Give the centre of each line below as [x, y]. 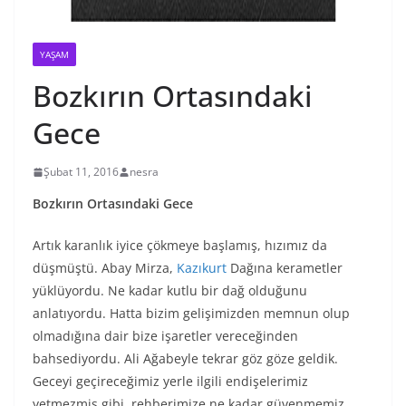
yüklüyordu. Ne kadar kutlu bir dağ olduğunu [170, 291]
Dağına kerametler [285, 268]
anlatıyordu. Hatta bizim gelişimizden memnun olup [191, 314]
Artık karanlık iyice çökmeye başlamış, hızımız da [180, 246]
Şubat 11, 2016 [81, 172]
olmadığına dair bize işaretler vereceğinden [165, 336]
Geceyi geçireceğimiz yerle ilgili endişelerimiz [170, 382]
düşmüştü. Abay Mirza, [105, 268]
